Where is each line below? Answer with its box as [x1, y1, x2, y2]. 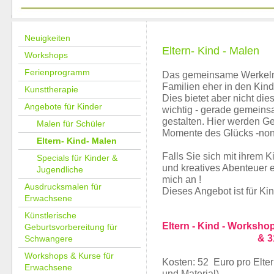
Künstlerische [24, 210, 76, 220]
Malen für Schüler [37, 119, 105, 128]
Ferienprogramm [24, 67, 90, 77]
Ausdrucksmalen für [24, 182, 102, 191]
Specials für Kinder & [37, 153, 117, 163]
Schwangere [24, 234, 73, 243]
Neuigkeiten [24, 33, 70, 43]
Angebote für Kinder [24, 102, 102, 111]
